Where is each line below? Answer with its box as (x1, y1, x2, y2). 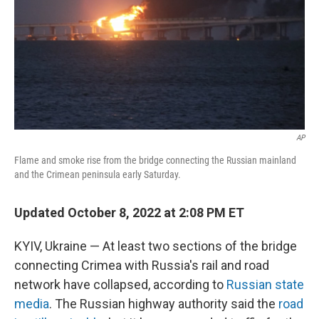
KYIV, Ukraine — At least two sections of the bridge (14, 239, 297, 253)
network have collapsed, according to (14, 277, 226, 292)
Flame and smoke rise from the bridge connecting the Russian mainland (14, 155, 296, 166)
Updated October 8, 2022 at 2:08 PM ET (14, 205, 244, 220)
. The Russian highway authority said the (49, 296, 278, 311)
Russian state (226, 277, 304, 292)
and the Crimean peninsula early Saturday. (14, 169, 181, 180)
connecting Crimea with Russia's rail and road (14, 258, 269, 273)
